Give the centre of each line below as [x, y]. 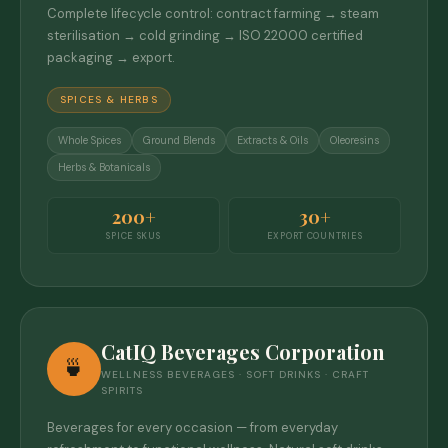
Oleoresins [354, 140]
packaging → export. [111, 57]
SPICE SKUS [133, 235]
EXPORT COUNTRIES [314, 235]
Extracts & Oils [272, 140]
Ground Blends [179, 140]
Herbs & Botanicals [104, 167]
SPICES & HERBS [109, 99]
